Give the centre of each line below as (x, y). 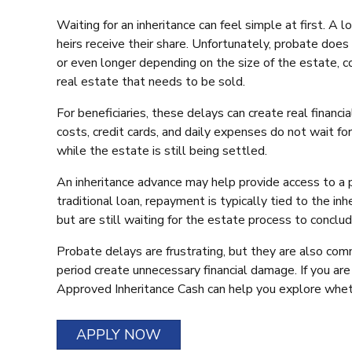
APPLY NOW (119, 334)
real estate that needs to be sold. (151, 81)
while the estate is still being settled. (162, 150)
